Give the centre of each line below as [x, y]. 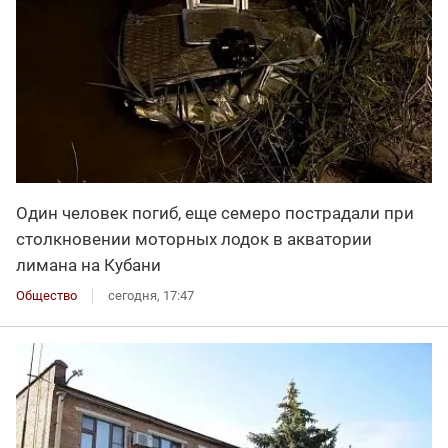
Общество [46, 295]
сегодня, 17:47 [151, 295]
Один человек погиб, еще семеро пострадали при [215, 212]
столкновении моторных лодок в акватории [194, 238]
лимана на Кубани [88, 264]
